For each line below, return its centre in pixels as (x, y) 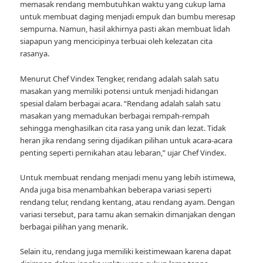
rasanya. (35, 54)
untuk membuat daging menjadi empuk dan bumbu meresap (128, 17)
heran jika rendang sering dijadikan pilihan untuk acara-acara (127, 140)
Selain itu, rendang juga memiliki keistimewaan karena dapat (126, 251)
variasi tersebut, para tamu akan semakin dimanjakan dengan (128, 214)
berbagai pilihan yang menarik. (74, 226)
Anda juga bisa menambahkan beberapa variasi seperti (116, 189)
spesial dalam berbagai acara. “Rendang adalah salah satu (121, 103)
